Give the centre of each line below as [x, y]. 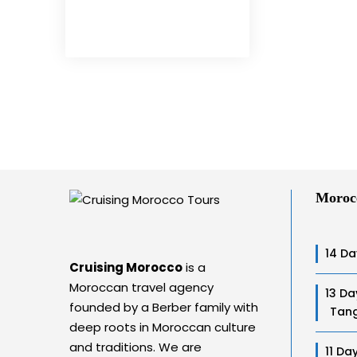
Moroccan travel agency [143, 287]
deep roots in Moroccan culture [163, 327]
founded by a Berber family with [164, 307]
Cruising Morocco [126, 267]
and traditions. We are [135, 347]
